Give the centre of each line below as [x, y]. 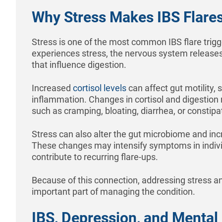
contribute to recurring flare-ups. [95, 157]
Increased [52, 88]
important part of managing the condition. [113, 191]
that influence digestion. [79, 64]
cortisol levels [100, 88]
